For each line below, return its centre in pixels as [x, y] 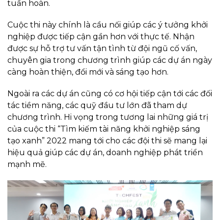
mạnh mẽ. [27, 165]
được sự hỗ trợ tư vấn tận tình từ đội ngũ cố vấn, [102, 49]
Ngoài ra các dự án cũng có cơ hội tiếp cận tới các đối [110, 94]
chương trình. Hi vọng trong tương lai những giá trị [108, 117]
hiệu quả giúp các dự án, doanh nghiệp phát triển [105, 153]
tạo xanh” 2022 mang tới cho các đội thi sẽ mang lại [107, 141]
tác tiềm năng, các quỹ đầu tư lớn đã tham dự [97, 106]
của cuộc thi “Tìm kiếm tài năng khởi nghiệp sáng [104, 129]
